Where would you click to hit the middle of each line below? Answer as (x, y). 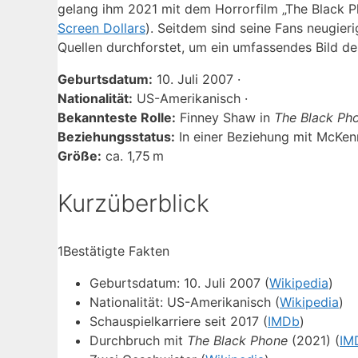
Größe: (80, 156)
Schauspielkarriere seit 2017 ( (179, 322)
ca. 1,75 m (133, 156)
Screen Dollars (101, 28)
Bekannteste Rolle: (117, 118)
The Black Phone (237, 341)
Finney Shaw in (225, 118)
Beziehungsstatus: (116, 137)
